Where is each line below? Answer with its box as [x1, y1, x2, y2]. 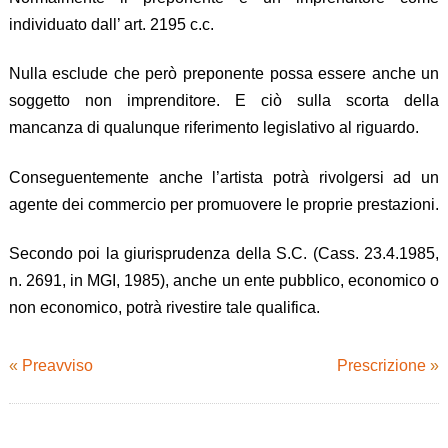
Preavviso [21, 356, 93, 374]
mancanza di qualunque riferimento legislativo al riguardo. [8, 119, 419, 137]
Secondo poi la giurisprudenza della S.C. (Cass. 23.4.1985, [8, 245, 440, 263]
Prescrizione [337, 356, 427, 374]
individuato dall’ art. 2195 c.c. [8, 15, 214, 33]
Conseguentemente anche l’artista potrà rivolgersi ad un [8, 168, 440, 186]
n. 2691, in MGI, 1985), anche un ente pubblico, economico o [8, 272, 440, 290]
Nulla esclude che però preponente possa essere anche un [8, 65, 440, 83]
